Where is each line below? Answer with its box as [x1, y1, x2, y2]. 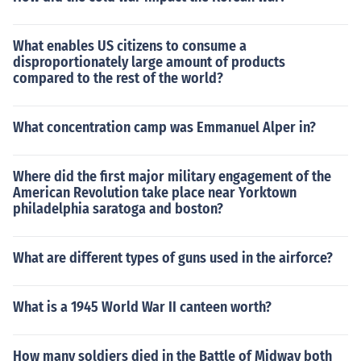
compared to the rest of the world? [13, 69, 223, 87]
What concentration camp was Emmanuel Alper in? [13, 118, 316, 136]
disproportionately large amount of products [13, 53, 285, 71]
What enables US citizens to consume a [13, 37, 247, 55]
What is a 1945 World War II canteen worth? [13, 298, 272, 316]
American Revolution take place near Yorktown [13, 184, 297, 201]
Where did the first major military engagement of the [13, 168, 331, 185]
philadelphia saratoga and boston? [13, 200, 223, 218]
